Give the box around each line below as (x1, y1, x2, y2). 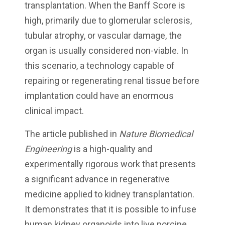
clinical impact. (25, 105, 84, 117)
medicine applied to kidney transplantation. (25, 189, 194, 200)
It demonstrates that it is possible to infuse (25, 204, 196, 215)
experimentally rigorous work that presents (25, 159, 196, 170)
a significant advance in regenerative (25, 174, 170, 185)
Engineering (25, 144, 74, 155)
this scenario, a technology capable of (25, 60, 175, 71)
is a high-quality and (74, 144, 152, 155)
